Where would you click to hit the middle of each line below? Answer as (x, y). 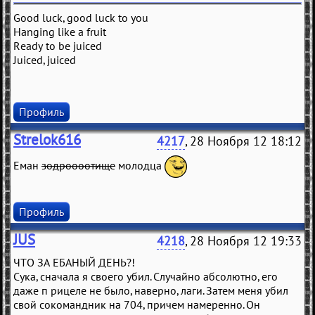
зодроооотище (78, 166)
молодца (140, 166)
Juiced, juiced (45, 60)
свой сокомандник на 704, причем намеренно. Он (137, 305)
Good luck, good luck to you (81, 18)
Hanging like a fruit (60, 32)
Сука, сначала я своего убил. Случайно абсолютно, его (146, 277)
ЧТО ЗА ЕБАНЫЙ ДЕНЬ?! (74, 263)
